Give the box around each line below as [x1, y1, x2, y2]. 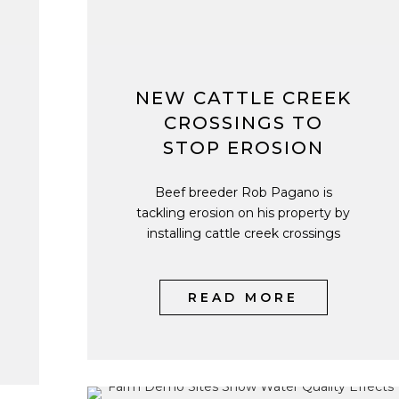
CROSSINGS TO [163, 112, 323, 134]
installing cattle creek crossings [146, 225, 340, 241]
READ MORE [188, 289, 298, 305]
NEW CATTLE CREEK [134, 87, 352, 109]
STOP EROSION [162, 137, 324, 159]
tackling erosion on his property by [136, 205, 350, 221]
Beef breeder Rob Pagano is [154, 184, 332, 200]
